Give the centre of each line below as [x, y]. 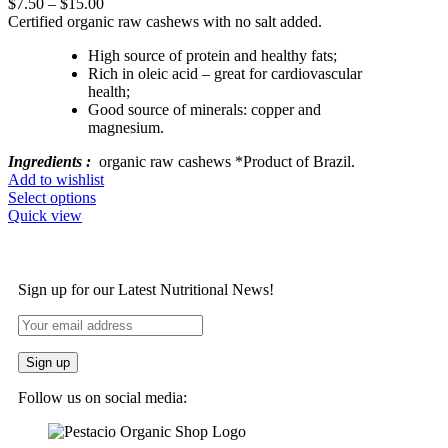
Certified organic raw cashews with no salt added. [165, 21]
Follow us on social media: [102, 397]
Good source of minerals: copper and [204, 109]
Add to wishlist [56, 179]
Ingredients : [49, 161]
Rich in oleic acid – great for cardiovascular [225, 73]
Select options [52, 197]
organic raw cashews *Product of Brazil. [223, 161]
